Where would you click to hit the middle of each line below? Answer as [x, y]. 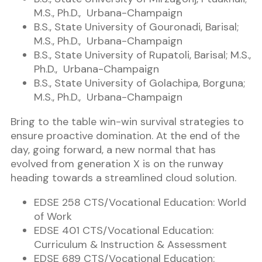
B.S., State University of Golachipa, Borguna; [139, 83]
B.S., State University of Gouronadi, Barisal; [136, 27]
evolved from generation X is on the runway [117, 164]
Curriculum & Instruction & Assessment [130, 245]
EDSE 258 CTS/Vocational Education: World [140, 203]
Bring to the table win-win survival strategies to [127, 122]
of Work [53, 217]
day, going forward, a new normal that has [113, 150]
